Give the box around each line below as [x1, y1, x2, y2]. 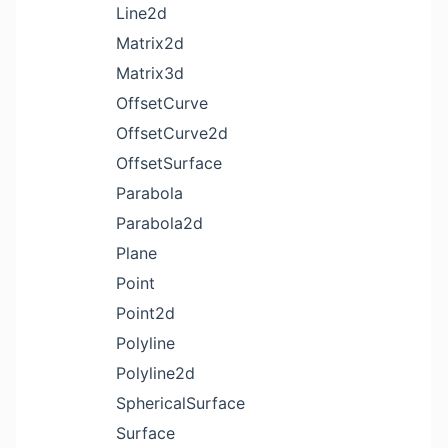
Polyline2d [116, 363, 195, 383]
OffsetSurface [116, 153, 222, 173]
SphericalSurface [116, 393, 245, 413]
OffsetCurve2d [116, 123, 228, 143]
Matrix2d [116, 33, 184, 53]
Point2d [116, 303, 175, 323]
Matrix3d [116, 63, 184, 83]
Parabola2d [116, 213, 203, 233]
